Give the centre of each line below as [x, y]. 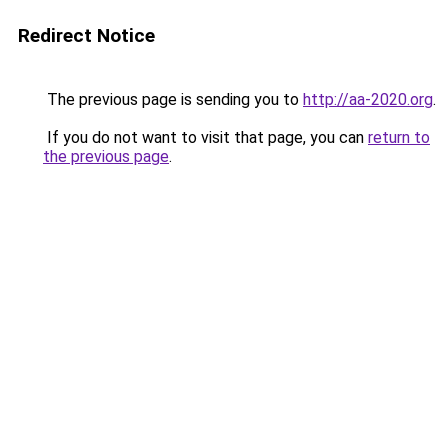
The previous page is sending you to [173, 99]
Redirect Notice [86, 35]
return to [399, 137]
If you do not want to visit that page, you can [205, 137]
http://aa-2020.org [368, 99]
